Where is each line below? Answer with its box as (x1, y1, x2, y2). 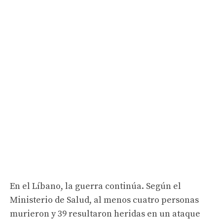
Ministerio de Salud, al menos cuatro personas (10, 194, 199, 206)
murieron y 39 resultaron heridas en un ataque (10, 208, 200, 220)
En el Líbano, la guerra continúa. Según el (10, 180, 181, 192)
